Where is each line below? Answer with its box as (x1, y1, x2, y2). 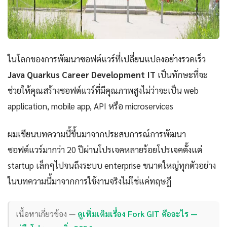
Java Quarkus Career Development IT (8, 69, 156, 81)
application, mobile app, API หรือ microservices (8, 100, 173, 112)
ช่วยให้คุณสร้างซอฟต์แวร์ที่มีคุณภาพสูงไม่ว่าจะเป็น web (8, 85, 199, 96)
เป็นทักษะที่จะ (156, 69, 208, 81)
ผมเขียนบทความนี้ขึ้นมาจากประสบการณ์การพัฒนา (8, 128, 186, 140)
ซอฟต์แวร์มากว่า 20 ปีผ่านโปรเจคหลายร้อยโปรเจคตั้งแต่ (8, 144, 202, 156)
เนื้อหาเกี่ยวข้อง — (16, 208, 78, 219)
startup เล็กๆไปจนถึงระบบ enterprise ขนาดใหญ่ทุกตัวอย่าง (8, 160, 216, 171)
